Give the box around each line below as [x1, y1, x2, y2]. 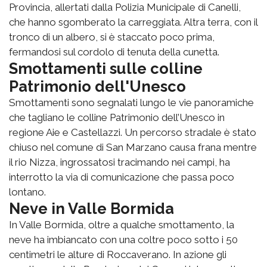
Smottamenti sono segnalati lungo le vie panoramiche [9, 97, 254, 109]
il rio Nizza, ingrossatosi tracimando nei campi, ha [9, 156, 230, 169]
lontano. [9, 186, 46, 198]
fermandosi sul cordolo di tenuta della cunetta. [9, 46, 219, 58]
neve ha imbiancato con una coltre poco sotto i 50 [9, 234, 238, 246]
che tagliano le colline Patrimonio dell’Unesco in [9, 111, 225, 124]
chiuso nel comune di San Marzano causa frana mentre [9, 141, 257, 154]
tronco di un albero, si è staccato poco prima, [9, 31, 215, 44]
